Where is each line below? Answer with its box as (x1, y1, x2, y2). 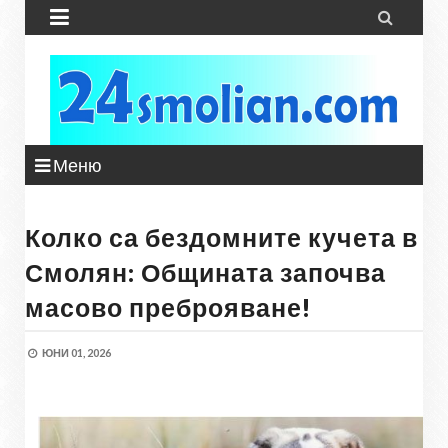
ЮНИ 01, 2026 (42, 346, 111, 359)
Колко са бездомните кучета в (25, 222, 418, 252)
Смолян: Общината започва (25, 257, 386, 287)
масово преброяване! (25, 292, 312, 322)
